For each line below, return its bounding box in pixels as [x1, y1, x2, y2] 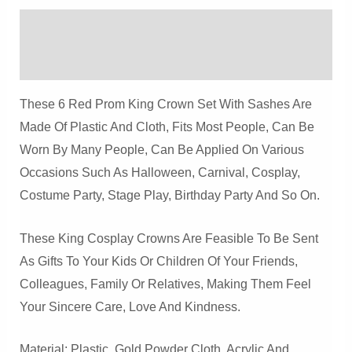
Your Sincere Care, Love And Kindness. [19, 299, 240, 313]
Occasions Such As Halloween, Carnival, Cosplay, [19, 166, 300, 180]
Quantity [18, 31, 65, 46]
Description [19, 20, 89, 35]
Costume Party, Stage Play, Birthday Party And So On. [19, 189, 320, 203]
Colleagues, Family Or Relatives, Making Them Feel [19, 277, 311, 291]
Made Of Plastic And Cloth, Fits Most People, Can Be [19, 120, 314, 134]
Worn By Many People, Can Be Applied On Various [19, 143, 304, 157]
